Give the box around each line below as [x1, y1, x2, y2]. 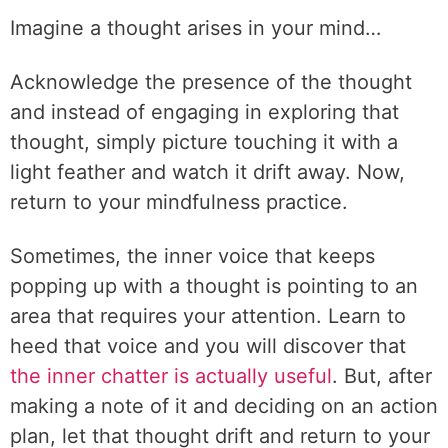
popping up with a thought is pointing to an [10, 274, 418, 298]
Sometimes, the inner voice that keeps [10, 244, 375, 268]
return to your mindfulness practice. [10, 190, 348, 214]
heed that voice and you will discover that [10, 334, 406, 358]
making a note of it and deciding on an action [10, 394, 438, 418]
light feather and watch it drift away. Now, [10, 160, 405, 184]
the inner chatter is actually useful [10, 364, 332, 388]
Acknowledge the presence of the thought [10, 70, 412, 94]
